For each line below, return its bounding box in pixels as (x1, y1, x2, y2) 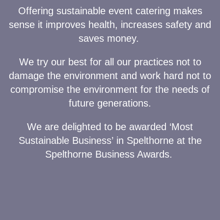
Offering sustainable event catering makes (18, 5, 202, 16)
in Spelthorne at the (113, 135, 202, 146)
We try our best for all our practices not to (19, 56, 201, 67)
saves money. (78, 33, 142, 44)
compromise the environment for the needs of (10, 84, 210, 95)
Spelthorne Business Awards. (45, 149, 175, 160)
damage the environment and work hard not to (9, 70, 211, 81)
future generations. (69, 98, 151, 109)
